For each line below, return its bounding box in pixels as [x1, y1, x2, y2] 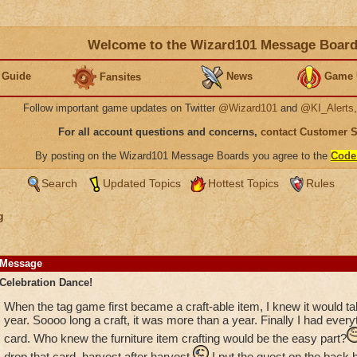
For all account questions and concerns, [58, 126, 261, 138]
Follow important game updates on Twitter [23, 102, 218, 114]
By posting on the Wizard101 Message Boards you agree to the [35, 150, 331, 162]
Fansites [100, 70, 141, 83]
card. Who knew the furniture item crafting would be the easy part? [3, 331, 347, 345]
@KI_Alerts [300, 102, 354, 114]
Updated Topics [102, 177, 181, 190]
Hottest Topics [207, 177, 279, 190]
